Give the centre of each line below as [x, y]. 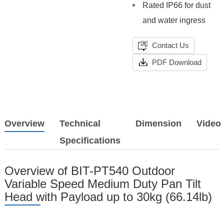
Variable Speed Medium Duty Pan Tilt [102, 184]
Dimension [159, 124]
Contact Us [169, 45]
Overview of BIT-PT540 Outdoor [89, 171]
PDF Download [175, 62]
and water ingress [174, 20]
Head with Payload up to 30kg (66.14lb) [108, 197]
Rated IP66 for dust [176, 5]
